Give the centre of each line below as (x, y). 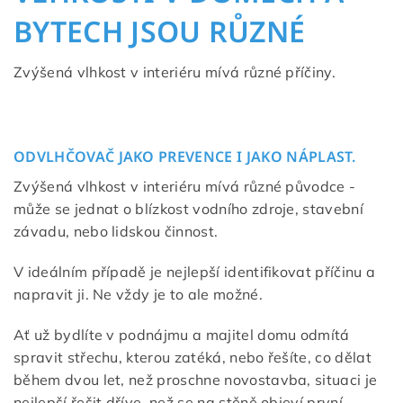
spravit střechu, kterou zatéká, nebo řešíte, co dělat (193, 358)
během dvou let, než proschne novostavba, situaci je (196, 380)
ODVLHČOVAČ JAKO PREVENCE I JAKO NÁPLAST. (185, 157)
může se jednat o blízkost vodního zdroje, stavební (189, 209)
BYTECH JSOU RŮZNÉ (160, 31)
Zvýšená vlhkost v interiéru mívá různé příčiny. (175, 72)
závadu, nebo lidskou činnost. (116, 232)
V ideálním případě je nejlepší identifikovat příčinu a (195, 272)
